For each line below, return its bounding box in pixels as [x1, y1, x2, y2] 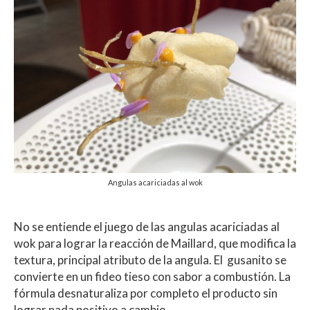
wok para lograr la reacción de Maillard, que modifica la [14, 236, 296, 251]
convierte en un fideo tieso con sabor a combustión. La [14, 269, 291, 284]
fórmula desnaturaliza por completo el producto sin [14, 286, 277, 301]
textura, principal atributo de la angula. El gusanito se [14, 253, 286, 268]
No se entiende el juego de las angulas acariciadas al [14, 219, 280, 235]
